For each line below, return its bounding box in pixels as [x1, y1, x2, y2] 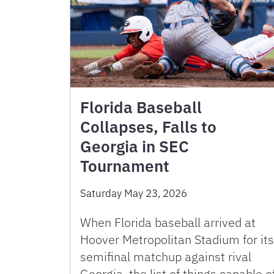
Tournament [80, 155, 169, 176]
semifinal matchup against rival [80, 248, 251, 265]
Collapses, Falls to [80, 116, 217, 137]
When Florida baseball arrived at [80, 213, 256, 231]
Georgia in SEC [80, 135, 189, 157]
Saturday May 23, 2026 [80, 186, 187, 200]
